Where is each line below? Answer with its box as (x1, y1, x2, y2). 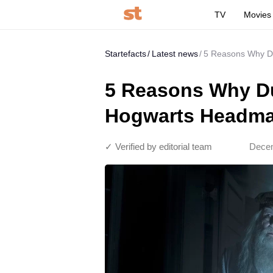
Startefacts (105, 49, 146, 58)
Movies (244, 10, 272, 19)
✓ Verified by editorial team (105, 141, 212, 152)
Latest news (152, 49, 198, 58)
